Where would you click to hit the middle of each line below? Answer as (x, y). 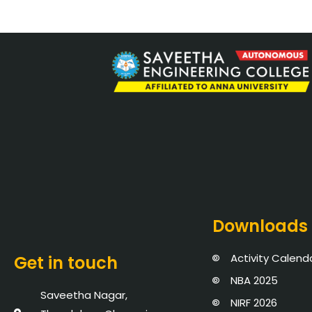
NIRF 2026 (253, 302)
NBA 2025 (254, 280)
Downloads (260, 226)
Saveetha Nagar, (84, 295)
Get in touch (66, 263)
